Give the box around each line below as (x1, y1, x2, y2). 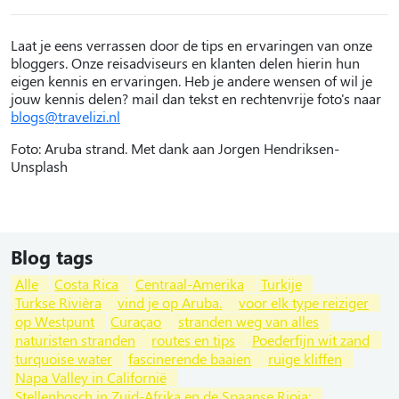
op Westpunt (14, 311, 94, 330)
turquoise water (14, 348, 112, 368)
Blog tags (11, 244, 93, 269)
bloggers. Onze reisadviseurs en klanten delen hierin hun (11, 53, 360, 72)
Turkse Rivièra (14, 292, 102, 312)
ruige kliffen (267, 348, 342, 368)
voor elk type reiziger (238, 292, 369, 312)
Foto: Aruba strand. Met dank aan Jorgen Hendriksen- (11, 138, 339, 158)
